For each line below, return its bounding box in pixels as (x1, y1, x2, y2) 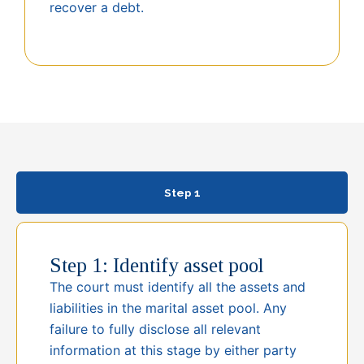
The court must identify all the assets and (50, 279, 305, 296)
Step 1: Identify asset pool (50, 254, 264, 277)
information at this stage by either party (50, 342, 297, 359)
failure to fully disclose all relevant (50, 321, 261, 338)
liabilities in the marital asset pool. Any (50, 300, 287, 317)
